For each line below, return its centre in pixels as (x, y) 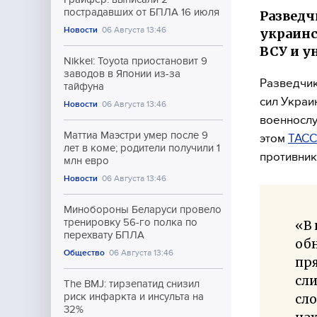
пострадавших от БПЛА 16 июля (142, 12)
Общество (84, 253)
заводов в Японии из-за (122, 74)
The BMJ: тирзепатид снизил (132, 284)
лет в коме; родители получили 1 (142, 148)
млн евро (86, 161)
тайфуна (84, 86)
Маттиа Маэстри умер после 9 (136, 135)
